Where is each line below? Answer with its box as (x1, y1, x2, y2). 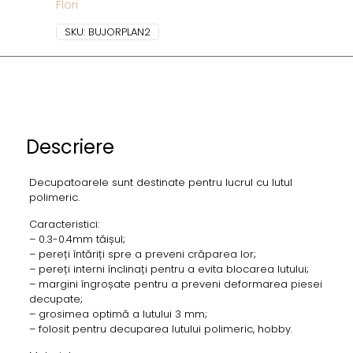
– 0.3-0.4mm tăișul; (28, 232, 125, 247)
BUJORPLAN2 (88, 24, 151, 40)
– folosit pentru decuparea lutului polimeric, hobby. (28, 321, 292, 337)
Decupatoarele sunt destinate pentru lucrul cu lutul (28, 175, 292, 191)
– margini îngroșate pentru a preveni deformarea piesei (28, 277, 322, 292)
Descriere (26, 134, 114, 161)
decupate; (28, 292, 83, 307)
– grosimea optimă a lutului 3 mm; (28, 307, 207, 322)
